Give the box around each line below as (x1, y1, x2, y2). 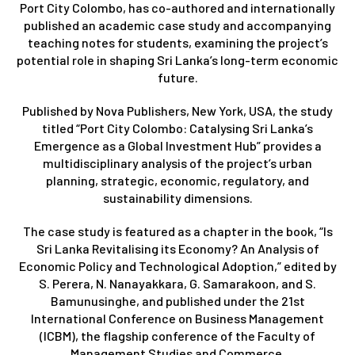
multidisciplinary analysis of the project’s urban (43, 155, 312, 170)
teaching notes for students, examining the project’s (27, 34, 328, 50)
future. (157, 69, 198, 85)
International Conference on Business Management (31, 310, 324, 326)
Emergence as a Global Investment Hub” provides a (33, 137, 322, 153)
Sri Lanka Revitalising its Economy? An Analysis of (36, 240, 319, 256)
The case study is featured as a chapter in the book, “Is (22, 223, 333, 239)
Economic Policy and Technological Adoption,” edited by (18, 258, 337, 273)
